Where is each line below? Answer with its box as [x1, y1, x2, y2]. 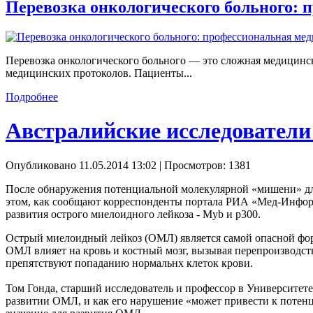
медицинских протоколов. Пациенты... [6, 66, 192, 79]
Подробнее [6, 90, 58, 103]
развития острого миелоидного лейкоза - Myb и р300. [6, 208, 261, 220]
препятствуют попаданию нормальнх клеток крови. [6, 256, 253, 269]
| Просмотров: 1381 [156, 159, 251, 171]
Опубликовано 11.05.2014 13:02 [6, 159, 156, 171]
